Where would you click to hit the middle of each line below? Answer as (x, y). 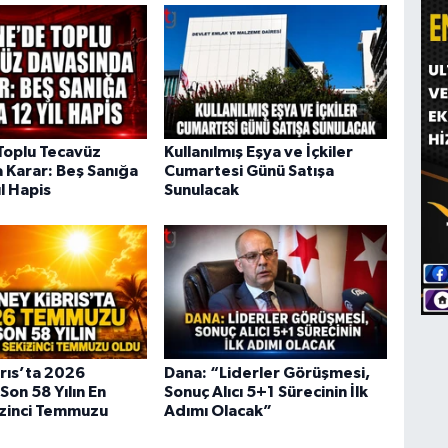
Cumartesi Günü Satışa (248, 170)
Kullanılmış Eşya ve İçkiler (258, 151)
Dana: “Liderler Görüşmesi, (266, 372)
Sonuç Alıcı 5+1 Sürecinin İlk (265, 391)
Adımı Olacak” (217, 410)
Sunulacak (201, 189)
